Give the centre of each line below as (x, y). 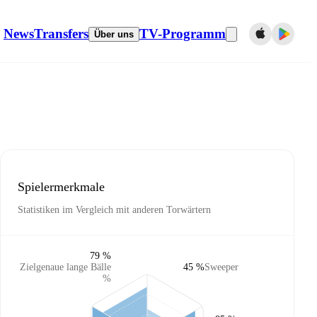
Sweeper (221, 267)
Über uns (114, 34)
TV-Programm (183, 34)
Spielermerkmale (61, 186)
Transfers (61, 34)
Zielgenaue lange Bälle (65, 267)
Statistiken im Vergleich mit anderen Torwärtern (114, 210)
